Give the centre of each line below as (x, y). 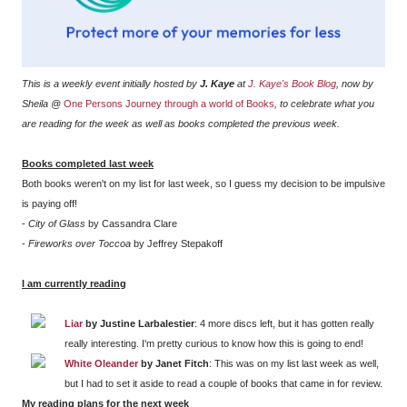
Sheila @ (43, 104)
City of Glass (57, 224)
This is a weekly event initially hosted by (111, 84)
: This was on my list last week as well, (294, 364)
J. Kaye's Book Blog (292, 84)
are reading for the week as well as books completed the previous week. (181, 124)
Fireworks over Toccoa (79, 244)
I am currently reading (74, 284)
